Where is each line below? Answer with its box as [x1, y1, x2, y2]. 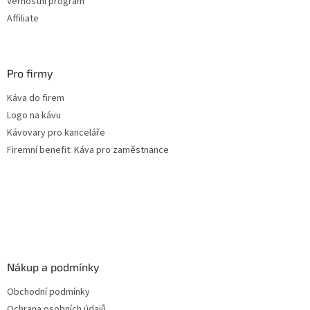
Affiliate [7, 12, 39, 26]
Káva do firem [7, 91, 64, 106]
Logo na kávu [7, 109, 61, 123]
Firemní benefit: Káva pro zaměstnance [7, 143, 169, 158]
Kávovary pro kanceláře [7, 126, 105, 140]
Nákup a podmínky [7, 260, 99, 274]
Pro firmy [7, 66, 53, 80]
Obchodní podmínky [7, 285, 90, 300]
